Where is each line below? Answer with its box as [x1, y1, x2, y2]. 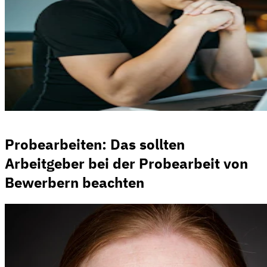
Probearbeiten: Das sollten [5, 134, 185, 154]
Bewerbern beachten [5, 172, 144, 192]
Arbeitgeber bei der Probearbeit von [5, 153, 248, 173]
